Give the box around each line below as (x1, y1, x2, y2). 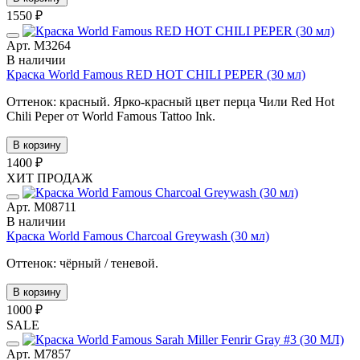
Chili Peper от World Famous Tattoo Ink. (6, 108, 215, 123)
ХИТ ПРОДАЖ (6, 170, 92, 185)
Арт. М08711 (6, 199, 76, 214)
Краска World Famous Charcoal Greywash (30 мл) (6, 228, 269, 243)
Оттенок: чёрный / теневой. (6, 256, 158, 270)
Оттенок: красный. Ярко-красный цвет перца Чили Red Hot (6, 94, 334, 108)
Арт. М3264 (6, 38, 71, 52)
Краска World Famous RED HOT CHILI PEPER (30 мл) (6, 67, 305, 81)
